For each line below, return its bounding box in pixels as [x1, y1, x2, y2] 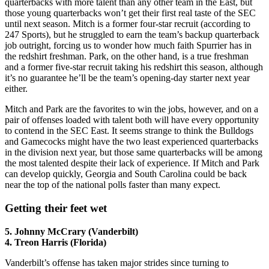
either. [5, 83, 28, 94]
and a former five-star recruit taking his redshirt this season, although [5, 62, 263, 73]
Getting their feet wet [5, 201, 107, 214]
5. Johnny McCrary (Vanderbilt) [5, 226, 138, 237]
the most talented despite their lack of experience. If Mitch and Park [5, 158, 259, 169]
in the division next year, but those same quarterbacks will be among [5, 147, 262, 158]
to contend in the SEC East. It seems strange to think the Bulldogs [5, 125, 253, 136]
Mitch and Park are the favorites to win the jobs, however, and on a [5, 104, 258, 115]
